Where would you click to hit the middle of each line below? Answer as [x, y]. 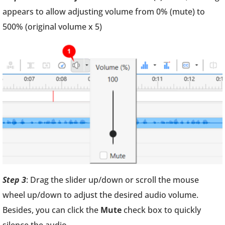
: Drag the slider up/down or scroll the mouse [113, 180]
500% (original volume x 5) [53, 27]
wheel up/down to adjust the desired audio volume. [100, 195]
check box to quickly [161, 210]
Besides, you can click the [51, 210]
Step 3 [14, 180]
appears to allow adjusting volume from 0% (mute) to [104, 12]
